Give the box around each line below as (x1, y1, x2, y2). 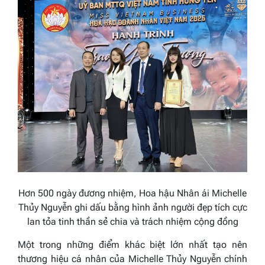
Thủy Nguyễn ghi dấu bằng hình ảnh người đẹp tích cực (18, 201, 247, 213)
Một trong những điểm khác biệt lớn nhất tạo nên (18, 238, 247, 250)
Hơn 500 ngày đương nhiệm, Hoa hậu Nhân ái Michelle (18, 187, 247, 199)
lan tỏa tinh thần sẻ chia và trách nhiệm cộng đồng (27, 215, 238, 227)
